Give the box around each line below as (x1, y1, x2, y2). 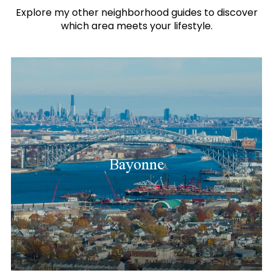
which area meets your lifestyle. (60, 18, 213, 33)
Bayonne (109, 146, 164, 182)
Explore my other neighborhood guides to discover (15, 5, 258, 19)
